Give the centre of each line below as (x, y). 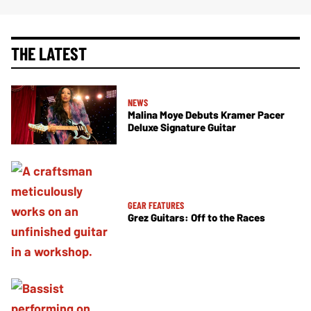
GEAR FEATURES (156, 205)
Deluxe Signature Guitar (182, 127)
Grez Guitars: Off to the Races (196, 218)
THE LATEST (49, 53)
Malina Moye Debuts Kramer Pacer (206, 114)
